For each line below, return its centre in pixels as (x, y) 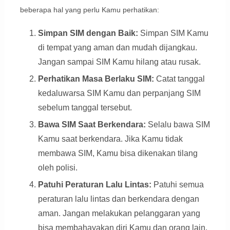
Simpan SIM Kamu (173, 33)
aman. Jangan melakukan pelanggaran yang (119, 214)
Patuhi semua (177, 185)
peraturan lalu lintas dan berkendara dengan (118, 199)
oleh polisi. (57, 168)
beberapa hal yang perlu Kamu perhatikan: (89, 10)
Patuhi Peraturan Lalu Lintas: (94, 185)
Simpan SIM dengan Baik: (88, 33)
